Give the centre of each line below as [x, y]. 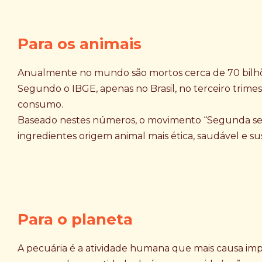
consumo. [40, 104]
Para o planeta [75, 219]
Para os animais [80, 44]
